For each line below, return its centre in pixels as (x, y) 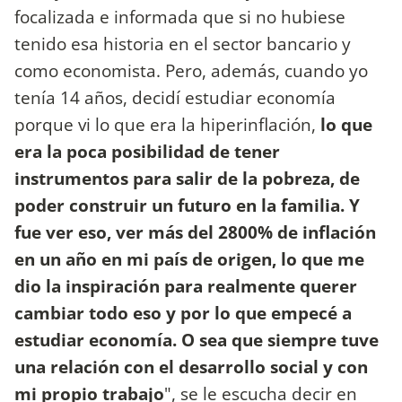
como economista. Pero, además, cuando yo (191, 71)
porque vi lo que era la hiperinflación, (165, 125)
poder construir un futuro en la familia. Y (187, 205)
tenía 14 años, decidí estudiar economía (175, 98)
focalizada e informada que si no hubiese (180, 17)
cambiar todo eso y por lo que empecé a (183, 313)
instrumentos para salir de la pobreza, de (187, 179)
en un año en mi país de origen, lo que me (189, 259)
